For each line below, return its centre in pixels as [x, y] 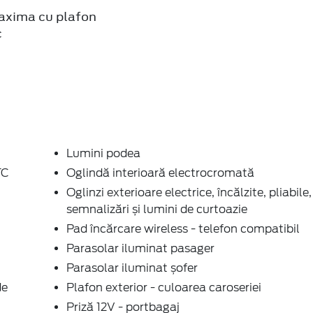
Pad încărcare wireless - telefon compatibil [183, 228]
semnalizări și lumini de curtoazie [157, 209]
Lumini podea [103, 153]
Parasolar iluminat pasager [140, 248]
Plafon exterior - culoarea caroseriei [164, 287]
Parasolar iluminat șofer [132, 268]
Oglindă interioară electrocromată [160, 173]
